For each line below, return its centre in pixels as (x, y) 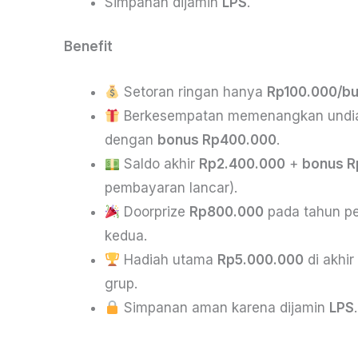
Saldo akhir (160, 164)
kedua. (126, 236)
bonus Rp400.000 (217, 140)
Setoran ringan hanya (194, 92)
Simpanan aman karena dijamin (225, 308)
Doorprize (155, 212)
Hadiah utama (169, 260)
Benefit (88, 47)
